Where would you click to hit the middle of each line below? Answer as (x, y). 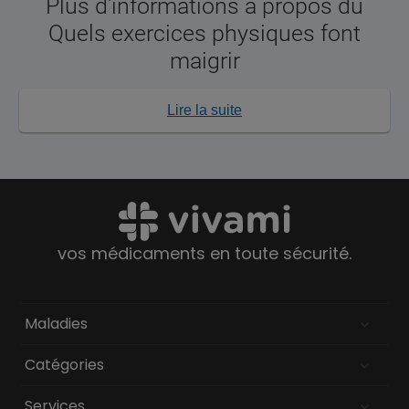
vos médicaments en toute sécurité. (204, 254)
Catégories (65, 365)
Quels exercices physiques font (204, 34)
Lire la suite (204, 110)
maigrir (204, 61)
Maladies (57, 324)
